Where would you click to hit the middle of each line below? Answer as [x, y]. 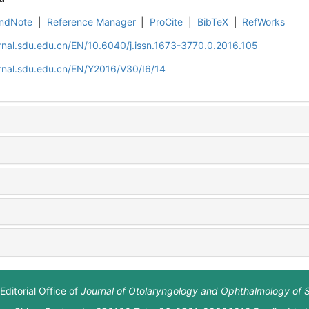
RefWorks [264, 22]
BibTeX [212, 22]
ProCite [167, 22]
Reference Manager [91, 22]
